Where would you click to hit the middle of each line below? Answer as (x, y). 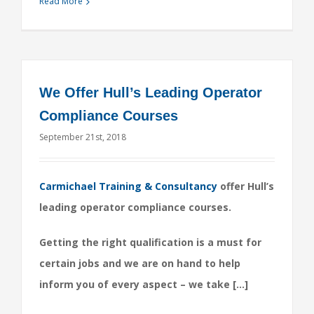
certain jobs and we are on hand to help (140, 263)
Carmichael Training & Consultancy (128, 186)
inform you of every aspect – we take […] (144, 284)
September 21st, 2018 (83, 137)
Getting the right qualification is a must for (150, 242)
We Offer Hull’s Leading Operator (151, 93)
